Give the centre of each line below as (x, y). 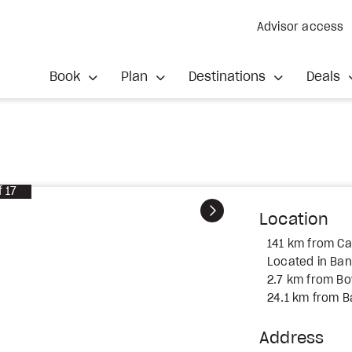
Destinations (229, 77)
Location (294, 220)
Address (292, 339)
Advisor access (300, 27)
